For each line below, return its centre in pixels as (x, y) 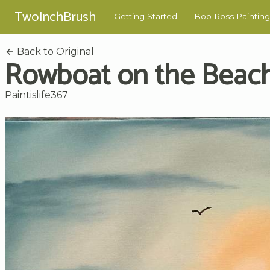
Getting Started (146, 17)
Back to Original (54, 51)
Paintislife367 (36, 95)
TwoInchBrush (55, 17)
